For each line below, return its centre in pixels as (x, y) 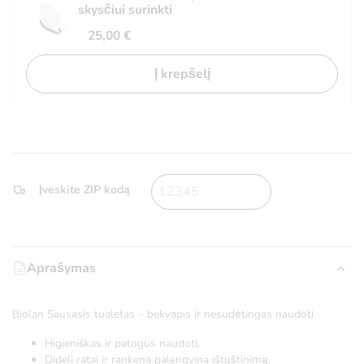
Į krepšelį (182, 74)
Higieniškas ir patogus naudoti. (122, 343)
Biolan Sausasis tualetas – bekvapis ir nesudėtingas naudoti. (164, 314)
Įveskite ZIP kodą (84, 189)
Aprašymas (61, 268)
